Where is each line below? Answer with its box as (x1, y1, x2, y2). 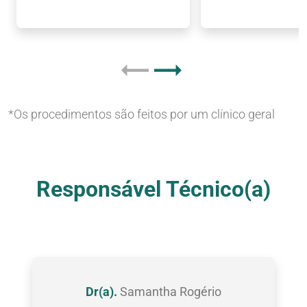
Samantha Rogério (116, 284, 221, 299)
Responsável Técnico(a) (36, 176, 271, 203)
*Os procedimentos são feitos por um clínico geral (8, 107, 275, 122)
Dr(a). (85, 284, 117, 299)
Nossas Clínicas (109, 151, 198, 167)
